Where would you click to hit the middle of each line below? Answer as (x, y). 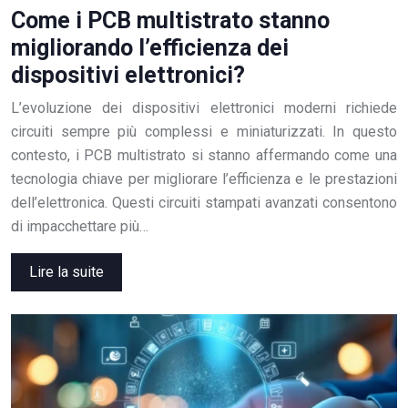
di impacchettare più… (80, 227)
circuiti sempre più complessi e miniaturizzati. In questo (204, 132)
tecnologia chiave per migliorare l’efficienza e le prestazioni (204, 179)
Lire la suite (66, 272)
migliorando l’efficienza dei (150, 48)
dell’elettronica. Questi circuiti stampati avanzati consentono (204, 203)
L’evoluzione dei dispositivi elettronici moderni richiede (204, 108)
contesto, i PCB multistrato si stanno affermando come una (204, 156)
